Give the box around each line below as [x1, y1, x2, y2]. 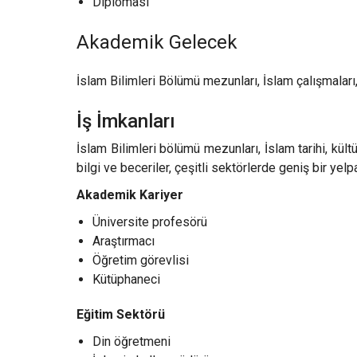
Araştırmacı [92, 233, 155, 249]
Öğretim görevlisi [92, 252, 189, 268]
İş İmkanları [76, 110, 175, 133]
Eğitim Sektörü [76, 306, 165, 322]
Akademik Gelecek [76, 30, 237, 53]
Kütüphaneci [92, 271, 160, 287]
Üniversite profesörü [92, 214, 207, 229]
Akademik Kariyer [76, 186, 183, 202]
